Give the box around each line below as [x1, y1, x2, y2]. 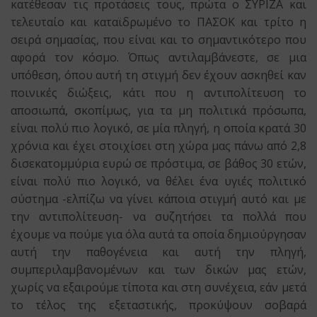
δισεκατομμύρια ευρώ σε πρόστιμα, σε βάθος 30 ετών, [11, 156, 306, 171]
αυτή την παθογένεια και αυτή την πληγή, [11, 244, 306, 260]
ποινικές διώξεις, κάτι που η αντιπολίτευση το [11, 85, 306, 100]
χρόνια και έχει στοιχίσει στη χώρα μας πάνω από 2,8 [11, 138, 306, 154]
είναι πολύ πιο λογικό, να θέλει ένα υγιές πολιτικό [11, 173, 306, 189]
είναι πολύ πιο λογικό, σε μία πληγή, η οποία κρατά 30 [11, 120, 306, 136]
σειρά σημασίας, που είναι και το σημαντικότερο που [11, 32, 306, 47]
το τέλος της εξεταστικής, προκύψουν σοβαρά [11, 297, 306, 313]
